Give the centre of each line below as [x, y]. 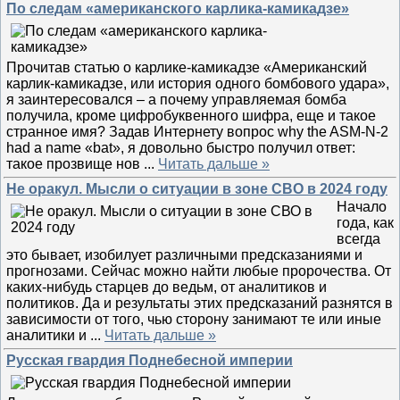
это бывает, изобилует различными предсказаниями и [184, 255]
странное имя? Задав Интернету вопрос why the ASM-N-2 [197, 132]
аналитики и [48, 335]
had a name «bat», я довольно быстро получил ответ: [181, 148]
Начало [362, 207]
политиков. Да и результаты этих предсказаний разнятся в [200, 303]
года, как [365, 223]
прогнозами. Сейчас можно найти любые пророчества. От [199, 271]
